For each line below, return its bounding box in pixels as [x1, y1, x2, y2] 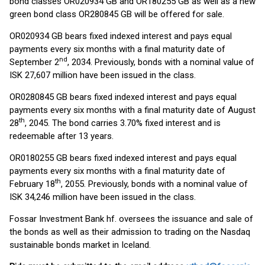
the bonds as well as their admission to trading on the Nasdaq [9, 227, 250, 237]
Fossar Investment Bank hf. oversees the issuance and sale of [9, 214, 253, 224]
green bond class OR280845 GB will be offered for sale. [9, 9, 224, 20]
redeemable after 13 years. [9, 131, 114, 141]
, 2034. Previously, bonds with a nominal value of [67, 57, 254, 67]
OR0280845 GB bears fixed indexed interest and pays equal [9, 92, 237, 102]
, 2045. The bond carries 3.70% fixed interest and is [25, 118, 221, 128]
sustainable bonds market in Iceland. [9, 240, 151, 250]
